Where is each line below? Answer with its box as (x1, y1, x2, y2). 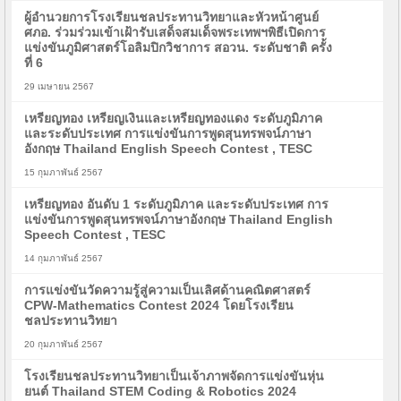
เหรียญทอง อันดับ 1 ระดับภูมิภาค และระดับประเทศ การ (24, 197, 329, 211)
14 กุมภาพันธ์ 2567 (24, 253, 104, 263)
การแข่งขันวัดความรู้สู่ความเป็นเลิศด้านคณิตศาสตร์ (24, 283, 311, 297)
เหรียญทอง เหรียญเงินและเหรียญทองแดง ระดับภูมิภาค (24, 111, 323, 125)
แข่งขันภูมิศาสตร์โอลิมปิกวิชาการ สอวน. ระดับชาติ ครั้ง (24, 40, 333, 55)
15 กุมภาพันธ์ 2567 (24, 167, 104, 177)
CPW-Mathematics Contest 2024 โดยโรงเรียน (24, 298, 294, 312)
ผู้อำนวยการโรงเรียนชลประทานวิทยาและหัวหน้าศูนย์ (24, 10, 320, 24)
